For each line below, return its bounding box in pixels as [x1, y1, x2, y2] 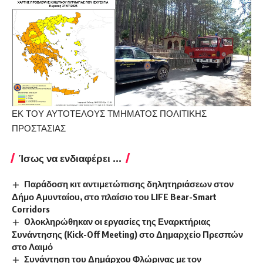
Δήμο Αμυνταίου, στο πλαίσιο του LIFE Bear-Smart [12, 191, 217, 202]
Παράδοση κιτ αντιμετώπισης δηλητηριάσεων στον [24, 178, 234, 190]
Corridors [12, 203, 50, 214]
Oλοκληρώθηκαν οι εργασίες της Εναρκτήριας [24, 215, 211, 227]
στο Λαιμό [12, 241, 53, 252]
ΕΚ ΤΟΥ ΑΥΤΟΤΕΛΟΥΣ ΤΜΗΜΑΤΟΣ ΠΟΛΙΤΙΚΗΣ [12, 108, 207, 120]
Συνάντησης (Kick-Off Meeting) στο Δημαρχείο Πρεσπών [12, 228, 243, 240]
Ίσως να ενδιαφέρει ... [19, 151, 122, 165]
